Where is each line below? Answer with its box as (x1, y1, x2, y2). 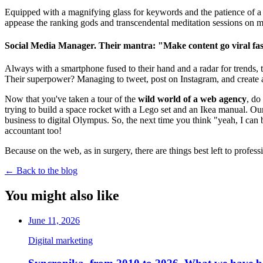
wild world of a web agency (138, 94, 247, 104)
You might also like (5, 187, 119, 203)
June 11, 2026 (28, 215, 80, 225)
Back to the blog (16, 166, 77, 176)
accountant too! (5, 126, 62, 136)
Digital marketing (28, 235, 93, 245)
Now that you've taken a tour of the (5, 94, 138, 104)
